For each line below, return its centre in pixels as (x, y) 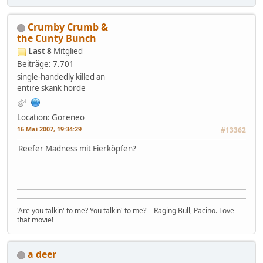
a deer (42, 254)
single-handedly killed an (61, 77)
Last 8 (40, 51)
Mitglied (68, 51)
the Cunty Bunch (57, 38)
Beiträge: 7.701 (45, 64)
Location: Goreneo (51, 118)
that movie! (35, 220)
